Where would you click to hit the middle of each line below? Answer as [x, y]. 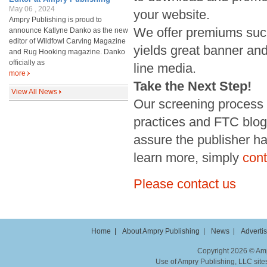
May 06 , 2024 [32, 9]
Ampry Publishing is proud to [55, 20]
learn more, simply [188, 158]
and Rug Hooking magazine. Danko [67, 52]
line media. [165, 68]
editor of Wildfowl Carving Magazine [67, 41]
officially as [27, 63]
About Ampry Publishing [161, 231]
